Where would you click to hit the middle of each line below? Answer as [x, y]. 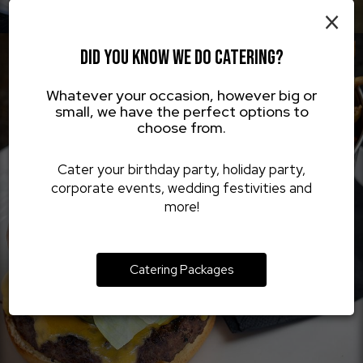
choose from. [181, 127]
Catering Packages [181, 269]
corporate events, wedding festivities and [181, 188]
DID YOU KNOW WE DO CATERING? [181, 58]
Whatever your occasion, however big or [181, 95]
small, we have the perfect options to [181, 111]
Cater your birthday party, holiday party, [181, 169]
